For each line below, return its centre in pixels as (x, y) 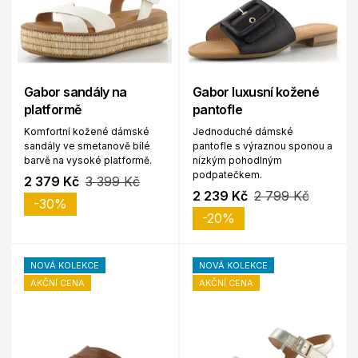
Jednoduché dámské (243, 132)
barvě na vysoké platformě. (88, 161)
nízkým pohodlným (237, 161)
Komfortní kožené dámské (87, 132)
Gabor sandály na (76, 92)
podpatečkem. (227, 175)
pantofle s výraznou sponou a (263, 146)
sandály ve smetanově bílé (87, 146)
